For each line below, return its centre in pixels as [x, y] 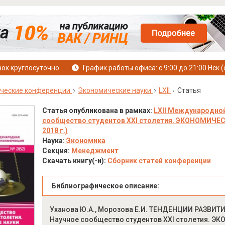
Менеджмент [95, 151]
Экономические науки [114, 90]
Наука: [54, 141]
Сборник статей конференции [159, 161]
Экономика [86, 141]
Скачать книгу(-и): [75, 161]
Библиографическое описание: [105, 186]
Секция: [57, 151]
